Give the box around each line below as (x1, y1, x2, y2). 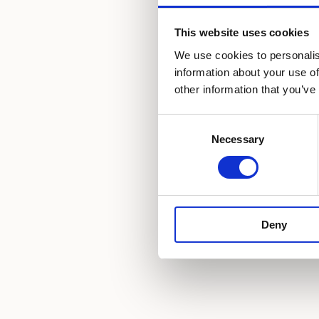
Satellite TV (221, 57, 283, 70)
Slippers (221, 121, 263, 135)
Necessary (211, 132, 264, 145)
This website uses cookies (174, 26, 309, 39)
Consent (157, 116, 197, 129)
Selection (157, 133, 201, 146)
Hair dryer (221, 89, 273, 103)
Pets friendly (221, 25, 289, 38)
